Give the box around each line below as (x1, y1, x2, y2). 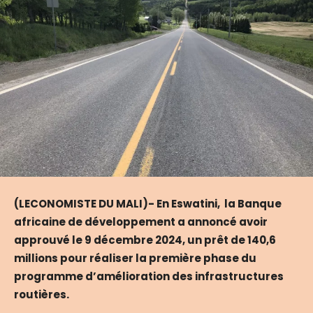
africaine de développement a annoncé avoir (14, 214, 268, 230)
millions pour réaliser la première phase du (14, 251, 256, 266)
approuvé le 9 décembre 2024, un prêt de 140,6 (14, 233, 276, 248)
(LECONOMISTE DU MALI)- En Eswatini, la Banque (14, 196, 282, 212)
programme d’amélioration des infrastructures (14, 269, 284, 284)
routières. (14, 287, 71, 303)
